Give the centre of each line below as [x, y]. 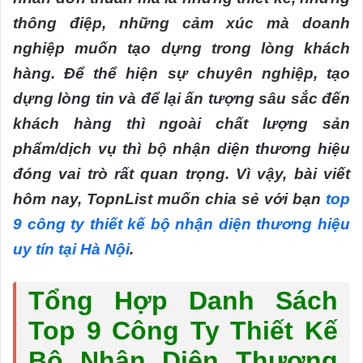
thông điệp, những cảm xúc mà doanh [181, 23]
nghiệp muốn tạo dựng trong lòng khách [181, 49]
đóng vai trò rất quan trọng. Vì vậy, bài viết [181, 174]
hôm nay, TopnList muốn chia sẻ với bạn [169, 199]
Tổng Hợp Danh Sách [183, 301]
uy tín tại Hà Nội [71, 250]
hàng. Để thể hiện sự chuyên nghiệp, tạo [181, 74]
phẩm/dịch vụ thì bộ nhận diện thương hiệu [181, 149]
